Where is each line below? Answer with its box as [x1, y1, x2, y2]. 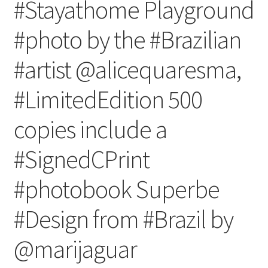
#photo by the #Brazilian [13, 23, 241, 55]
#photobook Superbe [13, 173, 220, 205]
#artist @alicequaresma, [13, 53, 241, 85]
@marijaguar [13, 233, 137, 264]
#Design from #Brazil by [13, 203, 233, 234]
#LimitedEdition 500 [13, 83, 202, 115]
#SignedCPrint [13, 143, 150, 175]
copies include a [13, 113, 167, 145]
